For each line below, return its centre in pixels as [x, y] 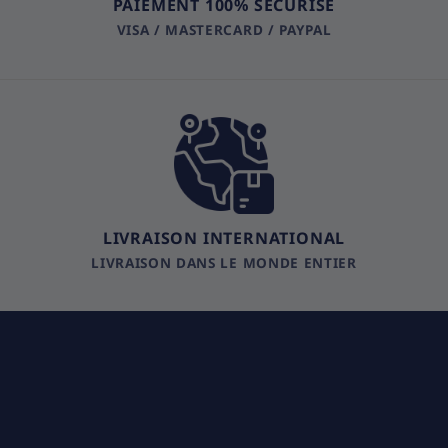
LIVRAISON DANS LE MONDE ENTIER [224, 262]
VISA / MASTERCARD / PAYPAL [224, 29]
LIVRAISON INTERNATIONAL [224, 237]
